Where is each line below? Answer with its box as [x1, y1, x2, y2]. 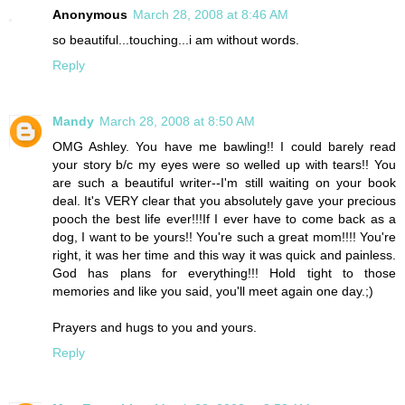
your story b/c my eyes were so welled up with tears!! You [52, 157, 396, 173]
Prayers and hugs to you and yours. [52, 320, 257, 335]
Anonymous [52, 7, 127, 23]
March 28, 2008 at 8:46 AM [133, 7, 288, 23]
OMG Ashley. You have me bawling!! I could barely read [52, 139, 396, 155]
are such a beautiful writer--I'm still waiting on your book [52, 175, 396, 191]
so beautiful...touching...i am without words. [52, 33, 299, 48]
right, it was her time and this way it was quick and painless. [52, 248, 396, 263]
